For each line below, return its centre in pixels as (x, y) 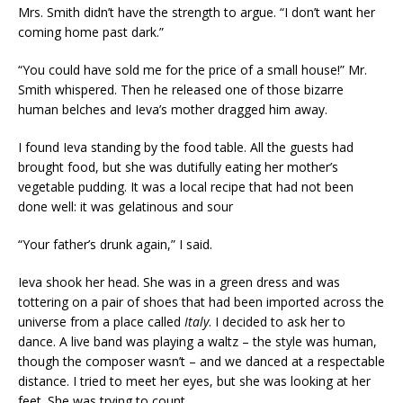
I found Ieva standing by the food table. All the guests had (186, 147)
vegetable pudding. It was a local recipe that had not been (186, 187)
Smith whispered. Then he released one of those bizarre (181, 90)
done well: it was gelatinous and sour (125, 206)
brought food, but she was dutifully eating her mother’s (178, 167)
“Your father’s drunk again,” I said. (115, 244)
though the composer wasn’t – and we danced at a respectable (201, 361)
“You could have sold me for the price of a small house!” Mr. (193, 70)
